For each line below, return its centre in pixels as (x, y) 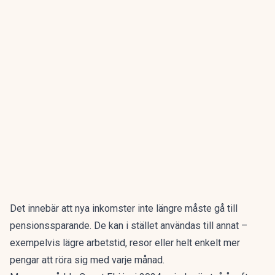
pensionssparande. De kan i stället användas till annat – (129, 226)
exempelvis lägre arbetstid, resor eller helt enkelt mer (125, 243)
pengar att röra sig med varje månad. (87, 260)
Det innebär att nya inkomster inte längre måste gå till (124, 208)
